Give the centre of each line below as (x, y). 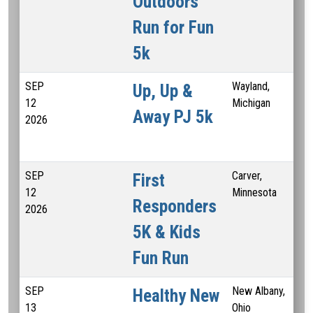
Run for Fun (173, 27)
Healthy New (176, 296)
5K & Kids (167, 232)
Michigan (251, 103)
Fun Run (163, 258)
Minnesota (254, 192)
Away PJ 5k (173, 117)
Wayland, (251, 86)
